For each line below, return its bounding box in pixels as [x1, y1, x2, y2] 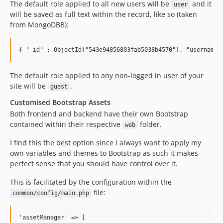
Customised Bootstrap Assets [10, 98, 111, 107]
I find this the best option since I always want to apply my [10, 138, 201, 147]
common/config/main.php [12, 190, 89, 197]
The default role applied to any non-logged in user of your [10, 71, 204, 80]
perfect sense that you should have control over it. [10, 159, 178, 168]
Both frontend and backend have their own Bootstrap [10, 109, 188, 118]
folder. [137, 119, 162, 129]
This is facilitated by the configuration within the [10, 177, 172, 187]
